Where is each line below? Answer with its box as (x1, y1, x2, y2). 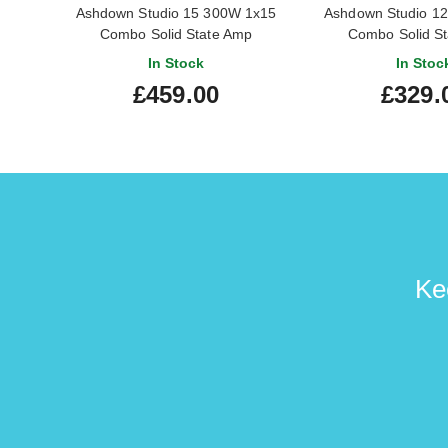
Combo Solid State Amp (99, 25, 253, 42)
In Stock (147, 54, 205, 71)
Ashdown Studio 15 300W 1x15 (75, 4, 277, 21)
